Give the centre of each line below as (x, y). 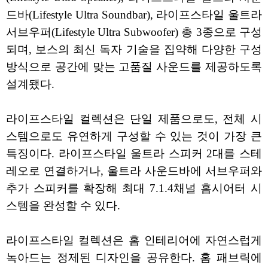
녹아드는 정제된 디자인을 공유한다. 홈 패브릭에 (134, 258)
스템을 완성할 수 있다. (63, 206)
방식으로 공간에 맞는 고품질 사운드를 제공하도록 (134, 67)
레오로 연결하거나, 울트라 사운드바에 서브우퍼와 (134, 171)
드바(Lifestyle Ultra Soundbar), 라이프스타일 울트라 (134, 15)
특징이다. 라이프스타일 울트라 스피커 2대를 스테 (134, 154)
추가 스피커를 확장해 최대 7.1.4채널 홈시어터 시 (134, 188)
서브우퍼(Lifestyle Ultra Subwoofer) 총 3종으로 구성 (134, 32)
